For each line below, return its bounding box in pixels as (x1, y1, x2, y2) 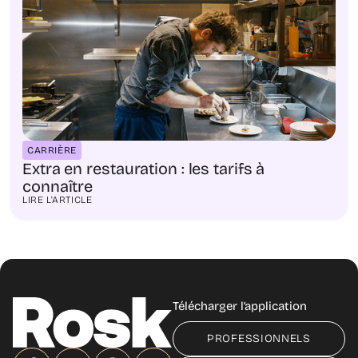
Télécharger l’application (173, 298, 307, 313)
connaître (22, 176, 93, 196)
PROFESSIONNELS (207, 331, 311, 345)
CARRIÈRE (27, 144, 77, 156)
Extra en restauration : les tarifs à (22, 158, 265, 178)
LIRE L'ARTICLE (22, 193, 93, 205)
